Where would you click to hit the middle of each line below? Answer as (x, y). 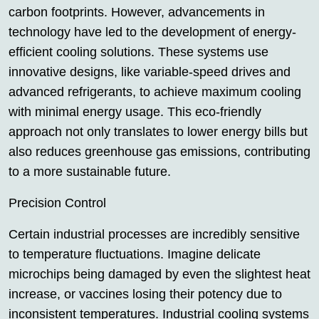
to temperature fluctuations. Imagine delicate (135, 254)
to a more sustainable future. (90, 172)
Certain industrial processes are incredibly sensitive (154, 234)
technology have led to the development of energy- (152, 32)
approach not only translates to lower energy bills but (158, 132)
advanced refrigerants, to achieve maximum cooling (155, 92)
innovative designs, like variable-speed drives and (150, 72)
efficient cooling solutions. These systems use (138, 52)
